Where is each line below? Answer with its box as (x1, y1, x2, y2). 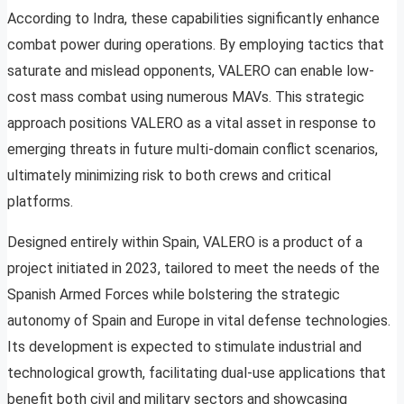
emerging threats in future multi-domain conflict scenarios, (7, 141, 378, 159)
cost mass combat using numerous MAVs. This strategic (7, 88, 364, 106)
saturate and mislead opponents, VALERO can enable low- (7, 62, 374, 80)
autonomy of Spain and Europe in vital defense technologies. (7, 312, 390, 330)
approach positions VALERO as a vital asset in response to (7, 115, 376, 133)
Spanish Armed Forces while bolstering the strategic (7, 286, 340, 304)
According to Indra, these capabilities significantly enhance (7, 10, 380, 28)
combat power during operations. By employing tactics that (7, 36, 384, 54)
